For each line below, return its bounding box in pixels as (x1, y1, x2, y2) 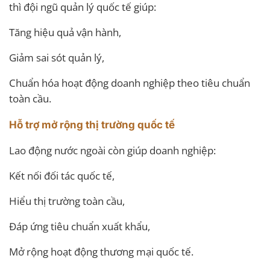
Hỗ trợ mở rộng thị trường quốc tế (9, 118, 175, 131)
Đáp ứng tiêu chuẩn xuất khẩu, (9, 219, 150, 233)
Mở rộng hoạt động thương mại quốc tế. (9, 244, 193, 259)
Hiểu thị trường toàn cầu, (9, 193, 125, 208)
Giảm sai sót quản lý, (9, 50, 104, 64)
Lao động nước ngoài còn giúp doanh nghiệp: (9, 143, 216, 157)
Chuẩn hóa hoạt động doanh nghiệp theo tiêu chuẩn (9, 75, 250, 90)
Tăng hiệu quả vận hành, (9, 25, 121, 39)
